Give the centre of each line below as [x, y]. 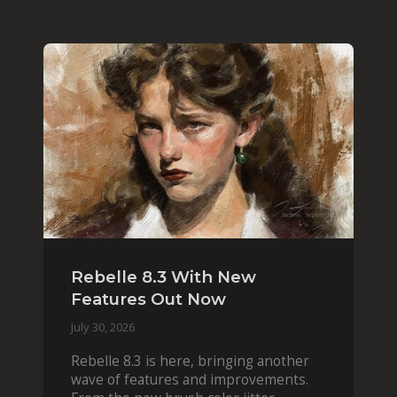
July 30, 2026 [102, 327]
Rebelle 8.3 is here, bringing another [190, 362]
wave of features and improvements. [189, 380]
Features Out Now [148, 299]
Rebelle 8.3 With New [163, 276]
